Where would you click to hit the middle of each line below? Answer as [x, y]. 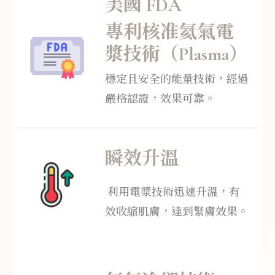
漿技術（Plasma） [176, 54]
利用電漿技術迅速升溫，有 [172, 192]
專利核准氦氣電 [169, 32]
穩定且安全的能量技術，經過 [176, 79]
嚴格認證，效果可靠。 [160, 99]
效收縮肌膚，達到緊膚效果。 [176, 212]
